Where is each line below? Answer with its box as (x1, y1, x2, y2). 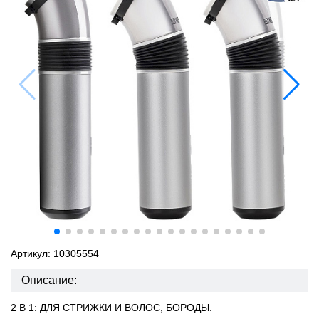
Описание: (21, 274, 77, 286)
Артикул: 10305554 (11, 248, 99, 259)
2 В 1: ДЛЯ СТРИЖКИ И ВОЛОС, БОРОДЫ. (11, 302, 212, 313)
